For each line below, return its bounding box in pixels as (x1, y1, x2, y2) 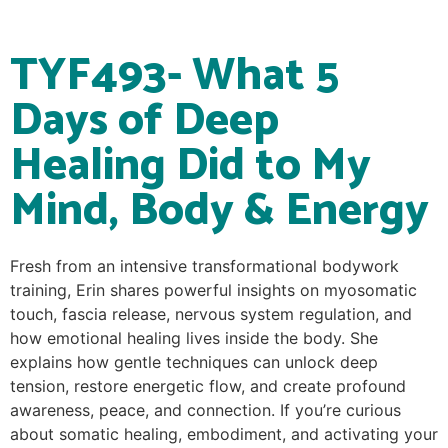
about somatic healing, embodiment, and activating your (10, 424, 438, 444)
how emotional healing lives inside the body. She (10, 328, 378, 348)
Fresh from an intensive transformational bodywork (10, 256, 399, 276)
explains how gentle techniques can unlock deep (10, 352, 378, 372)
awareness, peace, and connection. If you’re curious (10, 400, 401, 420)
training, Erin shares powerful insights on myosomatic (10, 280, 417, 300)
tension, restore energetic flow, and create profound (10, 376, 406, 396)
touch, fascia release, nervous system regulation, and (10, 304, 412, 324)
